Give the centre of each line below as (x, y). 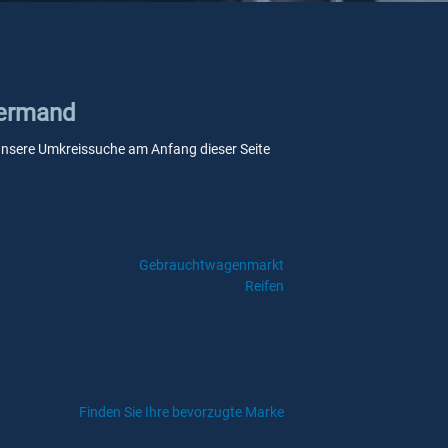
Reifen (264, 286)
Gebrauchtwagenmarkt (211, 265)
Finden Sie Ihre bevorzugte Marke (181, 412)
